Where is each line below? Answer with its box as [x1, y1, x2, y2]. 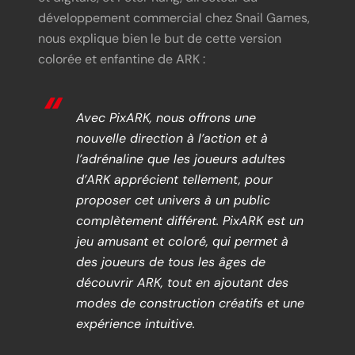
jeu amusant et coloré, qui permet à [76, 233, 288, 250]
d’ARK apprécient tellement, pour [76, 171, 273, 189]
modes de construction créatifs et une [76, 295, 304, 312]
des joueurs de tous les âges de [76, 254, 265, 271]
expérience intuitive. [76, 315, 195, 333]
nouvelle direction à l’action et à [76, 130, 268, 147]
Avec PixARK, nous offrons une [76, 109, 256, 127]
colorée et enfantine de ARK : [38, 51, 205, 68]
